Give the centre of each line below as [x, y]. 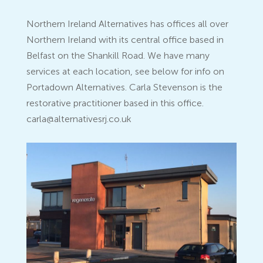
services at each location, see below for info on [125, 72]
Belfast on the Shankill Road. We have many [118, 56]
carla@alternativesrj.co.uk [79, 120]
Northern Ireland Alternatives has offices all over [127, 25]
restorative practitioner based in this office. [115, 104]
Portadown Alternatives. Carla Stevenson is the [124, 88]
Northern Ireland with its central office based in [125, 41]
